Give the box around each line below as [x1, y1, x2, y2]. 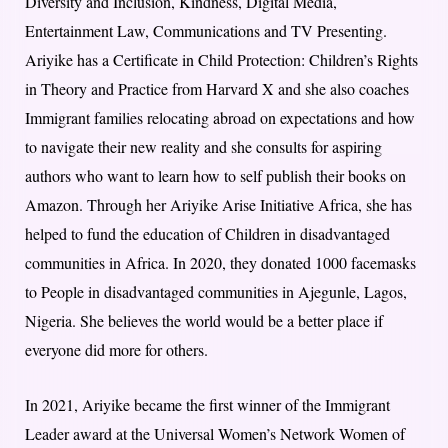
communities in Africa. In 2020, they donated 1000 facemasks [25, 252, 416, 274]
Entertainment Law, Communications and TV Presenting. [25, 20, 387, 42]
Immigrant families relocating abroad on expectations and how [25, 107, 415, 129]
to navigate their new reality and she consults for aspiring [25, 136, 382, 158]
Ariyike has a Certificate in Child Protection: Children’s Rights [25, 49, 418, 71]
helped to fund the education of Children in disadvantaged [25, 223, 390, 245]
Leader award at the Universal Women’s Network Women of [25, 423, 405, 445]
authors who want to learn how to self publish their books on [25, 165, 406, 187]
